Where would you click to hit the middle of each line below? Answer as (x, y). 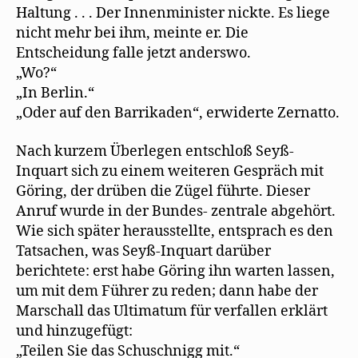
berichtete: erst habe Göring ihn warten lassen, (175, 271)
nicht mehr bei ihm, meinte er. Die (132, 33)
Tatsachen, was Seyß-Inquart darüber (143, 251)
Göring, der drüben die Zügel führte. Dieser (163, 191)
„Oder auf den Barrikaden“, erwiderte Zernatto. (178, 113)
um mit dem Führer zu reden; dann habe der (167, 291)
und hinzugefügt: (74, 331)
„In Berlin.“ (55, 93)
